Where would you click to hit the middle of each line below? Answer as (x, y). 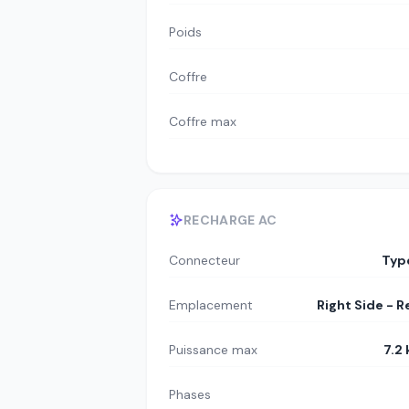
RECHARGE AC (231, 220)
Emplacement (211, 305)
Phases (190, 395)
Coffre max (203, 121)
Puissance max (213, 350)
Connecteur (204, 261)
